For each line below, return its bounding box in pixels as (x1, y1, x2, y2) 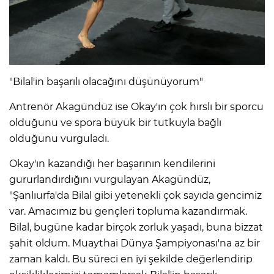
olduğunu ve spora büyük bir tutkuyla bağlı (9, 117, 221, 129)
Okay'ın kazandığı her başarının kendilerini (9, 158, 215, 170)
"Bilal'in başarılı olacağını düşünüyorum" (9, 76, 203, 88)
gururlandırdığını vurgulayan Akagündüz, (9, 174, 210, 186)
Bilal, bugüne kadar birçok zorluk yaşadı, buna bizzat (9, 221, 263, 234)
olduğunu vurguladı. (9, 133, 109, 145)
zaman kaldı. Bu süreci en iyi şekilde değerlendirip (9, 253, 253, 265)
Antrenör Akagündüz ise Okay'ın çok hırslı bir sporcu (9, 101, 264, 113)
